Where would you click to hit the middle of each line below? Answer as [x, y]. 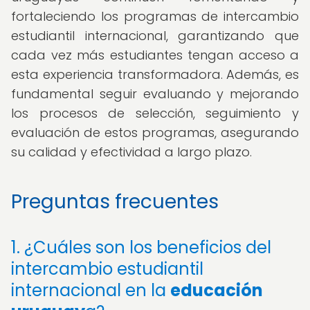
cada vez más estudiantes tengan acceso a [155, 55]
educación [217, 290]
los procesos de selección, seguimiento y [155, 113]
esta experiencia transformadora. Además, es [155, 74]
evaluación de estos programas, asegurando [155, 133]
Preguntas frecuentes [115, 202]
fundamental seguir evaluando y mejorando [155, 94]
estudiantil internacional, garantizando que [155, 36]
